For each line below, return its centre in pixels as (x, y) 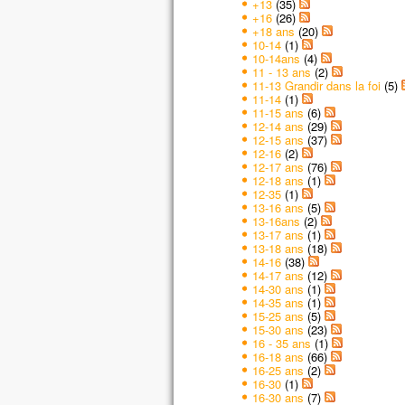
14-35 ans (278, 302)
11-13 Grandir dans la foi (316, 85)
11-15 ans (278, 112)
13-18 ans (278, 248)
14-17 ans (278, 275)
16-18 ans (278, 356)
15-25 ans (278, 316)
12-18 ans (278, 180)
